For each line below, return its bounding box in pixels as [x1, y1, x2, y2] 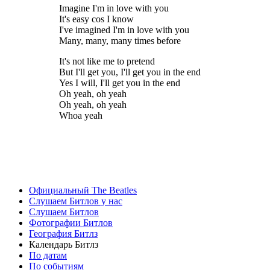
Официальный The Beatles [29, 185, 137, 196]
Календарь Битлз [29, 239, 98, 250]
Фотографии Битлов [29, 218, 113, 228]
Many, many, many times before [59, 36, 181, 46]
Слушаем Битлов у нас [29, 196, 122, 207]
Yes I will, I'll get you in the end [59, 78, 180, 89]
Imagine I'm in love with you [59, 3, 169, 14]
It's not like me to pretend [59, 56, 155, 67]
